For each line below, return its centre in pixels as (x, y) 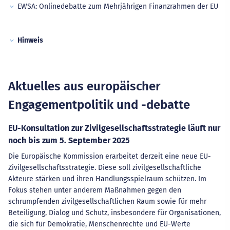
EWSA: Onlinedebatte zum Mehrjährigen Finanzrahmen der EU (118, 6)
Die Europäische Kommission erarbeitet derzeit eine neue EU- (110, 156)
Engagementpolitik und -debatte (99, 105)
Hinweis (30, 40)
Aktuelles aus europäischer (84, 86)
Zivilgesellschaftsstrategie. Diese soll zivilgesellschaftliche (105, 168)
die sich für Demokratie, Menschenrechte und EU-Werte (99, 224)
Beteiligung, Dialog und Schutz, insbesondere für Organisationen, (114, 213)
